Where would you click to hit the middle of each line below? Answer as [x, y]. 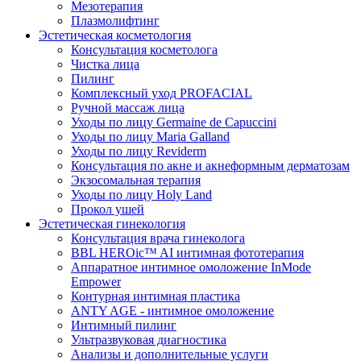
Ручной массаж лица [128, 107]
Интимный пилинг [124, 325]
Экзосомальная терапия [136, 180]
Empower [96, 281]
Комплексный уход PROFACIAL [162, 93]
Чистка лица [105, 64]
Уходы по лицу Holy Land [141, 194]
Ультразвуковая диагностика [149, 339]
